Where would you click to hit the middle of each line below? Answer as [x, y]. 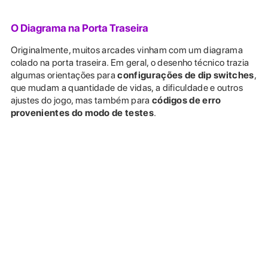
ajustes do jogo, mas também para [81, 100]
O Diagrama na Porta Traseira [79, 28]
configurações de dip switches [186, 75]
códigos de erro [186, 100]
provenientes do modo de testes [82, 112]
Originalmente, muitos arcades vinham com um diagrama [127, 50]
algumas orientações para [64, 75]
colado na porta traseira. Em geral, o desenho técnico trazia [130, 62]
